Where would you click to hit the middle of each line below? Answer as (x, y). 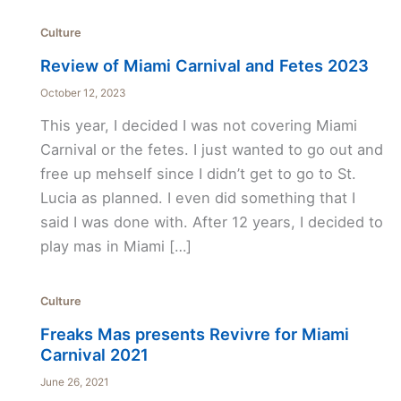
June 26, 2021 (74, 382)
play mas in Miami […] (115, 247)
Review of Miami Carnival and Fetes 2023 (204, 65)
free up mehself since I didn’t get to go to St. (198, 174)
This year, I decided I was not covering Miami (198, 126)
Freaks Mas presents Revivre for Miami (194, 334)
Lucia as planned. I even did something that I (197, 198)
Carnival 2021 (94, 354)
